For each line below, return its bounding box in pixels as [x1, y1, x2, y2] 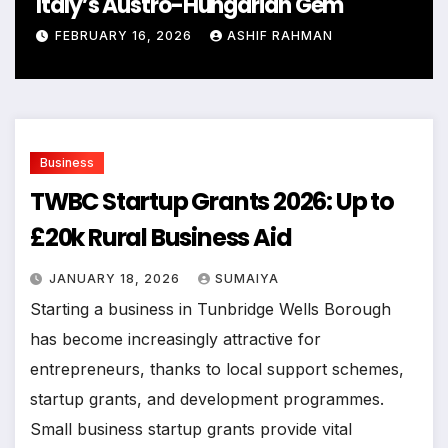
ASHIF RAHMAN [227, 27, 334, 43]
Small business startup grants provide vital [30, 418, 352, 439]
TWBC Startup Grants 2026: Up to [30, 184, 394, 218]
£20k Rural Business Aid [30, 220, 292, 254]
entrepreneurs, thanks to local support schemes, [30, 358, 404, 379]
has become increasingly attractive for [30, 328, 321, 349]
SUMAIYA [215, 270, 279, 286]
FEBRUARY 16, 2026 [55, 27, 197, 43]
